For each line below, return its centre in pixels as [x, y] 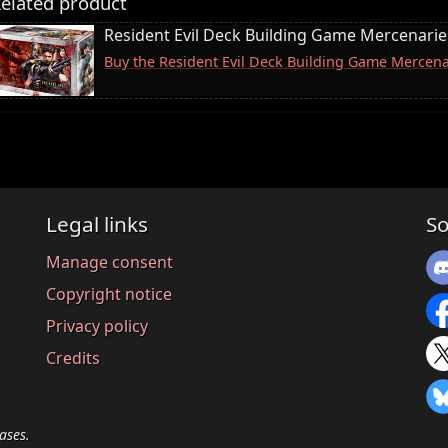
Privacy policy [97, 325]
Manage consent [109, 261]
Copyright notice [109, 293]
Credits [73, 357]
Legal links [97, 224]
